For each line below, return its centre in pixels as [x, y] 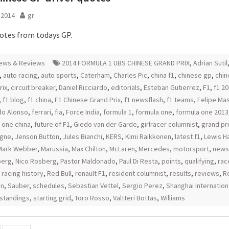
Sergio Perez [142, 186]
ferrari [41, 112]
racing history [22, 173]
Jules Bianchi [83, 136]
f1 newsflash [144, 100]
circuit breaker [33, 87]
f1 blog [13, 100]
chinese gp [195, 75]
